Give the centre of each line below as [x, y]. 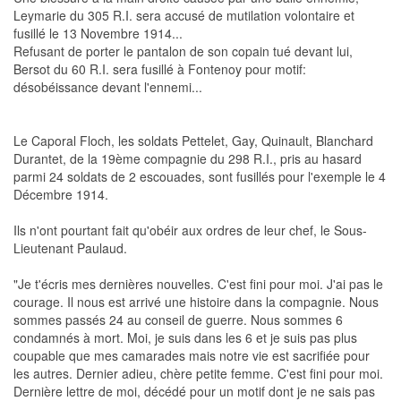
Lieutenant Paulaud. [70, 248]
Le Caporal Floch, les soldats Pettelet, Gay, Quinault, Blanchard [193, 141]
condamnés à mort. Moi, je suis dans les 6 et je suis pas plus [185, 338]
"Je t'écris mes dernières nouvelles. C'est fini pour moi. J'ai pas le [198, 284]
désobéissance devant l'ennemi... [108, 87]
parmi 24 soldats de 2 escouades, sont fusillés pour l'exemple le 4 [200, 177]
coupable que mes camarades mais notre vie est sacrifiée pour [192, 356]
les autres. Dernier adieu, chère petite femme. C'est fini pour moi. [198, 374]
